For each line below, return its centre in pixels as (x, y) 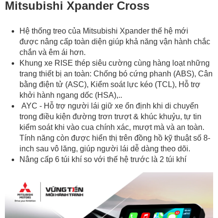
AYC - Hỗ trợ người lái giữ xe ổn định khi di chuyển (109, 106)
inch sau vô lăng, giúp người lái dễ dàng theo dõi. (105, 148)
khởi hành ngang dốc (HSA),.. (71, 95)
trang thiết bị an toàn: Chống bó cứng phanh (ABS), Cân (116, 73)
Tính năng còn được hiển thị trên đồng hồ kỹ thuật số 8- (115, 138)
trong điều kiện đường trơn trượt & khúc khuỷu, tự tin (110, 116)
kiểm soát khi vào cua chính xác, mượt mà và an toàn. (112, 127)
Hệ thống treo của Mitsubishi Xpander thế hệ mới (104, 31)
